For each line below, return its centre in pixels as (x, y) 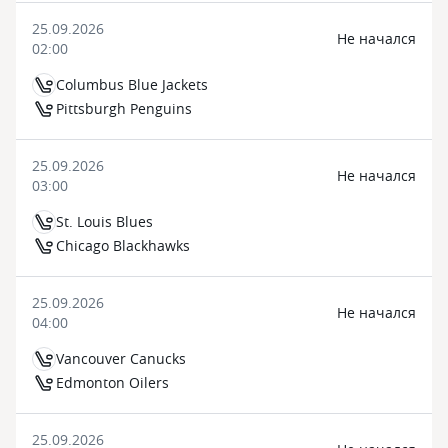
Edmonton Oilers (112, 382)
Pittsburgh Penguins (124, 108)
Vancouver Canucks (121, 358)
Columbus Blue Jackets (132, 84)
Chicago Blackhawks (123, 245)
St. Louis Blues (104, 221)
